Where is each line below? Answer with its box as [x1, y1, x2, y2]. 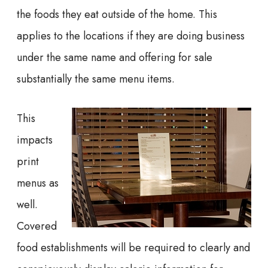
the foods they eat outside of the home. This [17, 6, 217, 22]
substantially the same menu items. [17, 71, 175, 87]
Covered [17, 218, 57, 234]
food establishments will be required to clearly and [17, 239, 250, 255]
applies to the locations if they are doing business [17, 28, 245, 44]
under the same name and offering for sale [17, 49, 212, 65]
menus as [17, 175, 59, 191]
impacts [17, 132, 53, 148]
